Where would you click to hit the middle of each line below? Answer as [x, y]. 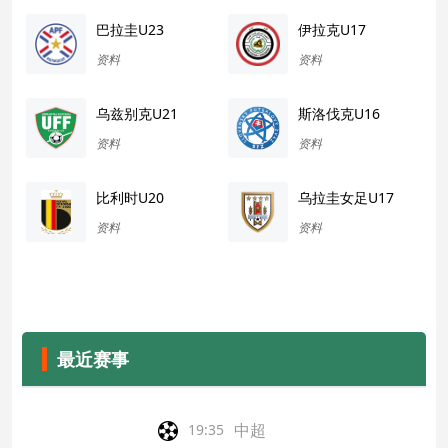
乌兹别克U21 [137, 114]
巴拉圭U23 [130, 29]
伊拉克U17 [332, 29]
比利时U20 [130, 198]
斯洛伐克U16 [339, 114]
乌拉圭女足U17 [346, 198]
